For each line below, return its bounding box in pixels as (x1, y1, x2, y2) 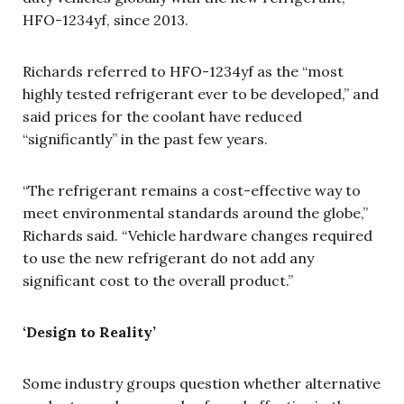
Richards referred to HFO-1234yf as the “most (23, 62, 344, 80)
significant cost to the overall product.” (23, 271, 293, 289)
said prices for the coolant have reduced (23, 107, 302, 125)
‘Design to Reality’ (23, 323, 156, 341)
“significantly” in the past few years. (23, 130, 268, 148)
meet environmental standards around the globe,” (23, 204, 368, 222)
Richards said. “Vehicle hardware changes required (23, 226, 372, 244)
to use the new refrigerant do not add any (23, 249, 314, 267)
